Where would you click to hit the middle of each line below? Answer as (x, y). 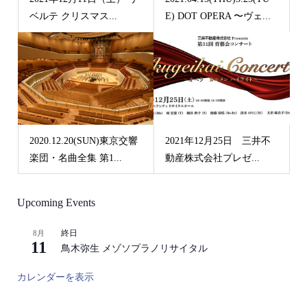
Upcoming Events (56, 203)
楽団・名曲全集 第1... (75, 158)
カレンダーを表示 (55, 278)
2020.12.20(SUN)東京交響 (83, 140)
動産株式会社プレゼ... (212, 158)
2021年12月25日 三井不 (218, 140)
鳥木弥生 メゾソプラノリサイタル (134, 249)
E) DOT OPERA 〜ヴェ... (218, 16)
